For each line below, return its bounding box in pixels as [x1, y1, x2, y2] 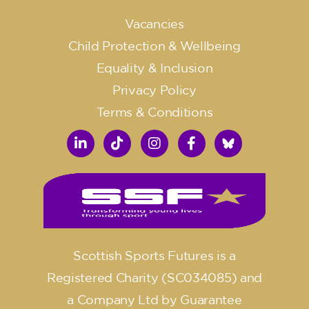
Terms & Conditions [96, 105, 213, 119]
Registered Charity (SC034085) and [46, 270, 263, 285]
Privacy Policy [112, 83, 197, 97]
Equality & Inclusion [96, 61, 213, 75]
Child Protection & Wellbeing [68, 39, 241, 53]
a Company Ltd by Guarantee [67, 292, 242, 307]
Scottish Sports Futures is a [73, 248, 236, 263]
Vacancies [125, 17, 184, 31]
